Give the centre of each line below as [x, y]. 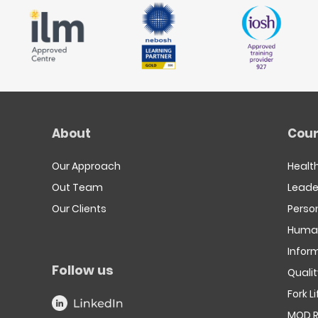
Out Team [78, 188]
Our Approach [87, 166]
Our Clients [79, 209]
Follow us [83, 270]
